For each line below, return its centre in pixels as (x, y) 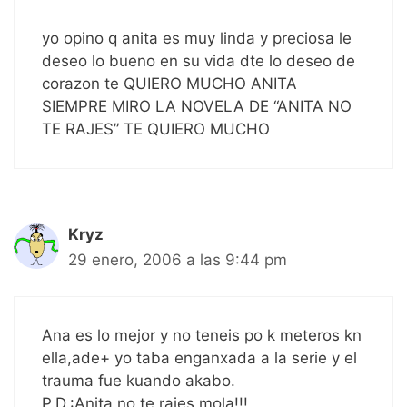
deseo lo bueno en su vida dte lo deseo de (199, 60)
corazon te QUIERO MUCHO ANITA (169, 83)
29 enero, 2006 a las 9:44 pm (178, 259)
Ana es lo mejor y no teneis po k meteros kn (202, 336)
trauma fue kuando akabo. (139, 381)
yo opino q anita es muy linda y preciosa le (197, 38)
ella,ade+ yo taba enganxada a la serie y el (199, 358)
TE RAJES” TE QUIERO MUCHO (156, 129)
